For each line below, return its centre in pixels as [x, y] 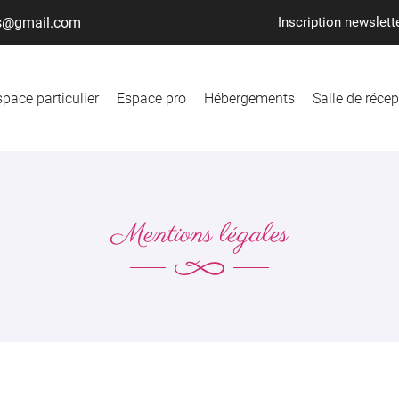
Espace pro [151, 98]
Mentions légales [199, 235]
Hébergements [249, 98]
